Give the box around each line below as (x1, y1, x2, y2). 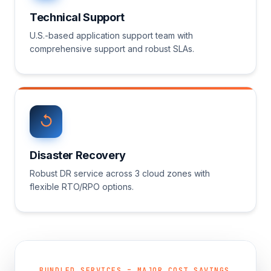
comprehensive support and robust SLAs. (30, 43, 194, 54)
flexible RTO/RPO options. (30, 181, 134, 192)
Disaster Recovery (30, 148, 126, 162)
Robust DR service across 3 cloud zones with (30, 168, 210, 178)
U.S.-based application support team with (30, 30, 193, 41)
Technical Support (30, 10, 125, 24)
